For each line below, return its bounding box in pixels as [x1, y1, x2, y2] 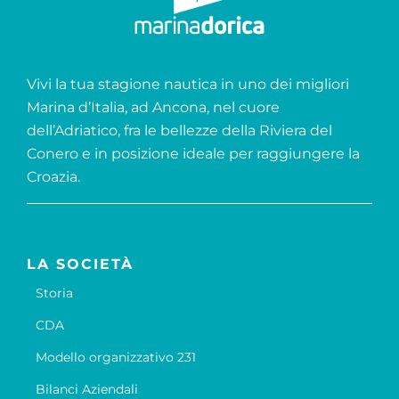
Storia [35, 284, 73, 301]
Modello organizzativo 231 [35, 348, 196, 365]
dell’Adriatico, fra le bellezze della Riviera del [26, 121, 332, 139]
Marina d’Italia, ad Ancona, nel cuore [26, 98, 280, 116]
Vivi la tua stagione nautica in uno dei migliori [26, 75, 349, 93]
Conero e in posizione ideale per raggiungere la [26, 144, 360, 162]
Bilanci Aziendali [35, 380, 138, 397]
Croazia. [26, 167, 80, 185]
